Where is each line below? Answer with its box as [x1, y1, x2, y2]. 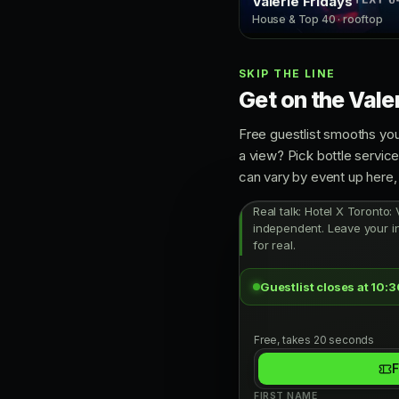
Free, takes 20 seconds [254, 333, 375, 346]
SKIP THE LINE [239, 67, 336, 80]
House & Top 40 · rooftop [252, 12, 383, 26]
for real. [253, 238, 296, 252]
